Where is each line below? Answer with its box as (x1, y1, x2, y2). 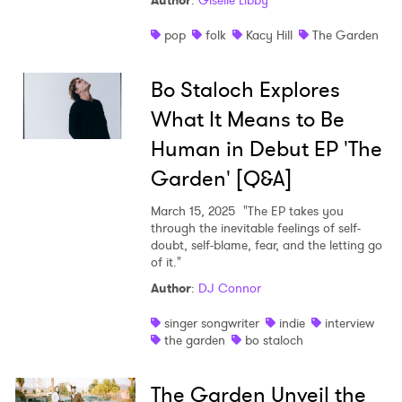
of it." (150, 253, 181, 272)
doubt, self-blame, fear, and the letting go (150, 236, 382, 255)
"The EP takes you (239, 202, 344, 221)
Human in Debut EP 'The (150, 134, 382, 165)
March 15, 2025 (150, 202, 235, 221)
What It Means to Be (150, 104, 345, 135)
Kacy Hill (245, 26, 293, 45)
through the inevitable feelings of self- (150, 219, 361, 238)
